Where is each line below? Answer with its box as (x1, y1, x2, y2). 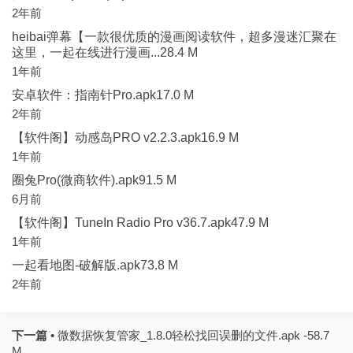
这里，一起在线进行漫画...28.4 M (12, 46, 198, 59)
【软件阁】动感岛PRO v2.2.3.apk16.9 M (12, 131, 239, 144)
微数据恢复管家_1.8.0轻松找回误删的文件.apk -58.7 (54, 329, 329, 342)
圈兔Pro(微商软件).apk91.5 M (12, 173, 176, 187)
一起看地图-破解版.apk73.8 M (12, 258, 178, 272)
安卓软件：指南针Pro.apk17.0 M (12, 88, 194, 102)
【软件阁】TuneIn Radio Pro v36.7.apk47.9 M (12, 216, 269, 229)
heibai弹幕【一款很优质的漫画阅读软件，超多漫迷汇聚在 (12, 30, 336, 43)
